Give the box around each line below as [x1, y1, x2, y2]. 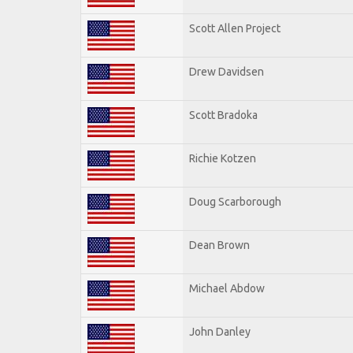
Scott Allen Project [189, 21, 281, 35]
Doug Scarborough [189, 195, 281, 208]
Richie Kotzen [189, 151, 256, 165]
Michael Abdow [189, 281, 265, 295]
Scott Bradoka [189, 108, 258, 121]
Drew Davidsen [189, 65, 264, 78]
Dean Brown [189, 238, 250, 251]
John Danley [189, 325, 251, 338]
